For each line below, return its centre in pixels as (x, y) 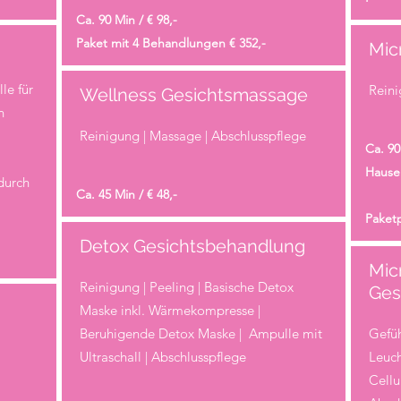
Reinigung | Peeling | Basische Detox (186, 286)
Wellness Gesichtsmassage (193, 94)
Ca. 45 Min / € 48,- (126, 194)
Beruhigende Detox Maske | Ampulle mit (200, 333)
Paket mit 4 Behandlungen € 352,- (171, 43)
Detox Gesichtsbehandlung (192, 246)
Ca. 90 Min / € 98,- (126, 19)
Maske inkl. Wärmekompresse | (170, 310)
